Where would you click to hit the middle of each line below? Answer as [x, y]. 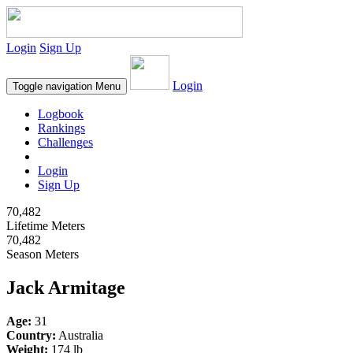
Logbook [61, 114]
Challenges [65, 142]
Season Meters [43, 254]
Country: [31, 335]
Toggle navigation [52, 86]
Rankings [61, 128]
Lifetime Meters [46, 226]
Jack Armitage [66, 287]
